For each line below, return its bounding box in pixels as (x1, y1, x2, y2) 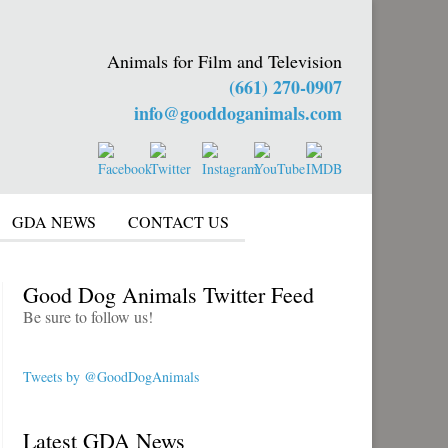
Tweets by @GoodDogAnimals (23, 367, 199, 386)
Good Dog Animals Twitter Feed (23, 280, 314, 309)
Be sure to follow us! (23, 306, 153, 327)
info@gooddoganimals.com (134, 100, 342, 126)
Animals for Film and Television (107, 49, 342, 73)
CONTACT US (127, 211, 229, 232)
